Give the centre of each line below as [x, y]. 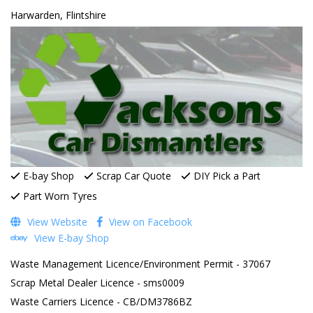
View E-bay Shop [70, 238]
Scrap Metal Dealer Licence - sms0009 [97, 282]
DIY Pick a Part [226, 175]
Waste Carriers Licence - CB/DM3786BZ [101, 301]
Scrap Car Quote [132, 175]
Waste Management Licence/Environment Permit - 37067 [140, 263]
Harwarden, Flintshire [58, 15]
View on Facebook [149, 221]
